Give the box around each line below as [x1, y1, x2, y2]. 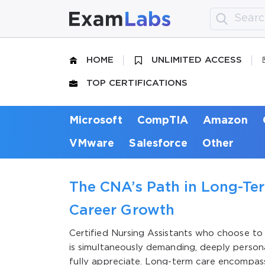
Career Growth [69, 203, 174, 217]
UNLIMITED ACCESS [151, 56, 243, 64]
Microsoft [69, 115, 122, 125]
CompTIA [137, 115, 189, 125]
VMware [69, 138, 115, 148]
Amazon [203, 115, 248, 125]
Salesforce [129, 138, 188, 148]
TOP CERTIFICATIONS [86, 79, 188, 87]
